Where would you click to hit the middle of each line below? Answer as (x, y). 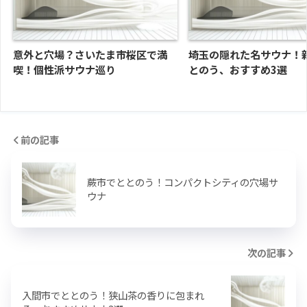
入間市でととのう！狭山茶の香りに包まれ (113, 295)
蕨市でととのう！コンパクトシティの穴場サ (183, 182)
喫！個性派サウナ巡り (64, 69)
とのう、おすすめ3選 (238, 69)
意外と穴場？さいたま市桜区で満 (90, 54)
